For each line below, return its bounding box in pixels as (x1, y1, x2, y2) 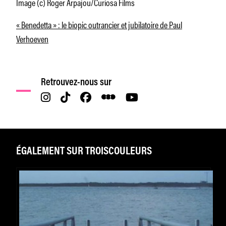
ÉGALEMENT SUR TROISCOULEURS (16, 146, 152, 157)
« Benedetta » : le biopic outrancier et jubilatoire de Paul (16, 17, 182, 31)
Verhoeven (16, 31, 48, 45)
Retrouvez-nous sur (41, 77, 112, 88)
